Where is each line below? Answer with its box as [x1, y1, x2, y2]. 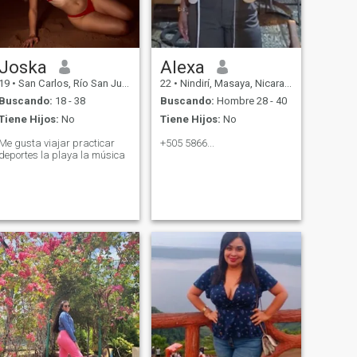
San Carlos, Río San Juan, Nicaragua [15, 76, 122, 89]
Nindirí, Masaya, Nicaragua [177, 76, 284, 89]
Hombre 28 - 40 [214, 95, 287, 108]
